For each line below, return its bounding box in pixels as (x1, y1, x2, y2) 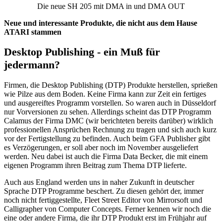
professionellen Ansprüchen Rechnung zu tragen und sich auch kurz (4, 125, 217, 134)
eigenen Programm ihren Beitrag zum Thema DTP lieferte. (4, 161, 187, 169)
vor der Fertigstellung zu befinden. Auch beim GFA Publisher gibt (4, 134, 210, 143)
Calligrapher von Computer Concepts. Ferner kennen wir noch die (4, 204, 211, 213)
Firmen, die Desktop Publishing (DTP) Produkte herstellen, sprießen (4, 80, 218, 89)
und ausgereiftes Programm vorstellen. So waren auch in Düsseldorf (4, 98, 216, 107)
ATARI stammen (4, 27, 61, 36)
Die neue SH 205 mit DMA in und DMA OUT (37, 1, 185, 10)
